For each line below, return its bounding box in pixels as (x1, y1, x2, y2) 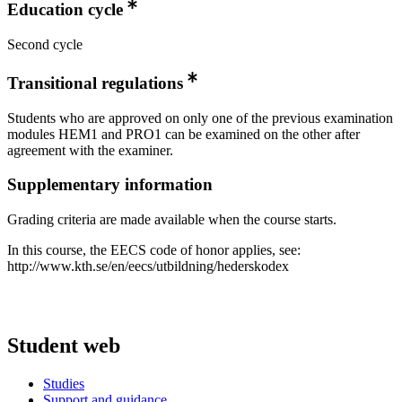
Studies (43, 375, 84, 391)
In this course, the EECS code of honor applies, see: (7, 241, 301, 258)
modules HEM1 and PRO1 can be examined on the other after (7, 126, 360, 142)
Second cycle (7, 36, 83, 52)
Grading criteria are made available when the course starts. (7, 211, 336, 227)
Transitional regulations (7, 73, 183, 92)
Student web (7, 333, 120, 357)
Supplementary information (7, 175, 213, 195)
